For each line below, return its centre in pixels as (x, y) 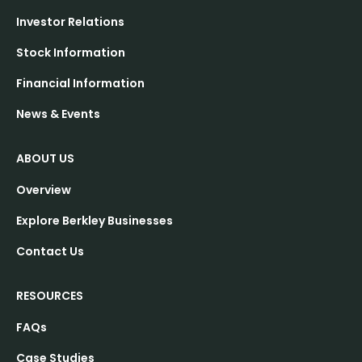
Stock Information (71, 53)
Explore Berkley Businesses (95, 221)
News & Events (58, 114)
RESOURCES (50, 296)
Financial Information (80, 84)
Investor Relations (70, 22)
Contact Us (50, 252)
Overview (44, 190)
